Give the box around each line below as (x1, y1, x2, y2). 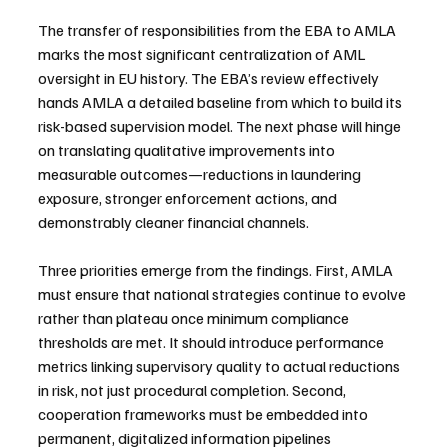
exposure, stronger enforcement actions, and (38, 187, 340, 208)
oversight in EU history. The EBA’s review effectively (38, 67, 382, 88)
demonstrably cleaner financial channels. (38, 211, 309, 232)
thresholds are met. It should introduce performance (38, 331, 387, 352)
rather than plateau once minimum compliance (38, 307, 352, 328)
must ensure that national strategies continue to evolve (38, 283, 409, 304)
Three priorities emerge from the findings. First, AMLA (38, 259, 396, 280)
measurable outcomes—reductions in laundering (38, 163, 364, 184)
